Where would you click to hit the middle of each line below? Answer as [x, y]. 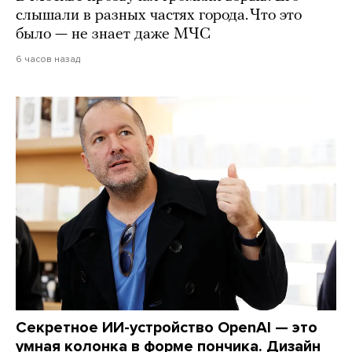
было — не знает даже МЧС [113, 35]
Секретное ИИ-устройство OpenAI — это [167, 328]
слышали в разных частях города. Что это [159, 16]
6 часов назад [48, 59]
